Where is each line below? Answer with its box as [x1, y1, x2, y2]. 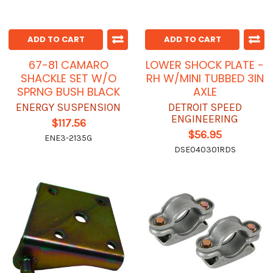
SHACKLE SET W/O [20, 71, 116, 87]
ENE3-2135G [44, 133, 92, 144]
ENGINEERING [171, 112, 238, 126]
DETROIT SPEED [168, 101, 242, 115]
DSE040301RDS [174, 144, 236, 155]
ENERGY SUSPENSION [16, 101, 121, 115]
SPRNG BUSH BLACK [16, 84, 120, 100]
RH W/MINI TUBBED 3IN [146, 71, 264, 87]
